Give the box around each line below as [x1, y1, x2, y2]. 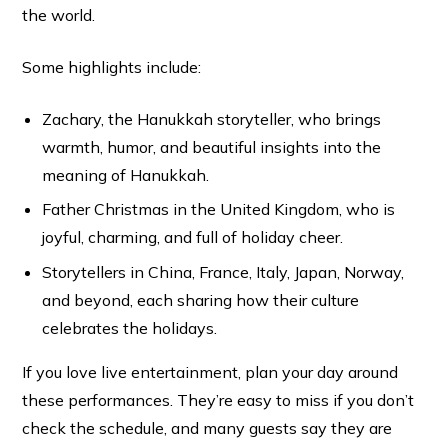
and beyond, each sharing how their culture [41, 290, 359, 311]
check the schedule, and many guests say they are [21, 418, 392, 439]
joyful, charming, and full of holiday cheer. [41, 227, 343, 248]
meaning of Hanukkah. [41, 164, 209, 185]
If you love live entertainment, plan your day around [21, 362, 398, 383]
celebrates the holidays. [41, 318, 217, 339]
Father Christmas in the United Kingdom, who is [41, 199, 395, 220]
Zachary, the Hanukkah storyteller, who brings [41, 108, 381, 129]
